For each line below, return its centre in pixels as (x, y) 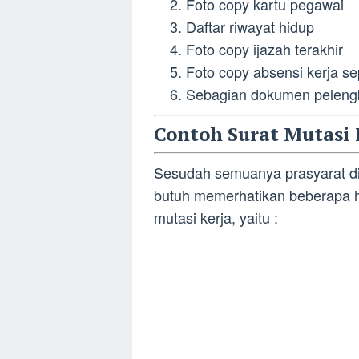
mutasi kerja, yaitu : (216, 217)
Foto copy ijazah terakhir (264, 49)
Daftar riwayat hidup (250, 26)
